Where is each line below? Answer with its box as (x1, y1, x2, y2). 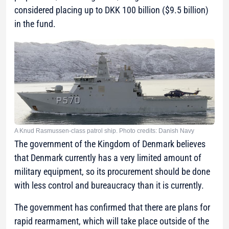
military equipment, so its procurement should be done (14, 166, 210, 177)
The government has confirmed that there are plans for (14, 201, 210, 213)
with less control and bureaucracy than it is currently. (14, 179, 204, 191)
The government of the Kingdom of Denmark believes (14, 138, 205, 149)
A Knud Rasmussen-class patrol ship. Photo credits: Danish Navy (14, 127, 194, 134)
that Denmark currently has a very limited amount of (14, 152, 201, 163)
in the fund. (14, 18, 56, 30)
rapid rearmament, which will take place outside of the (14, 215, 209, 226)
